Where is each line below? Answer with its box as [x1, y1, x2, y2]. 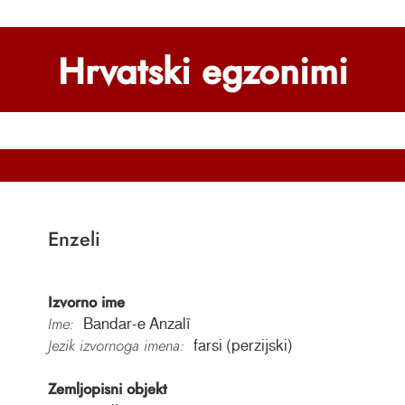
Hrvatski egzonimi [57, 45, 348, 98]
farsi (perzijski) [193, 337, 293, 354]
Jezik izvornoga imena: [47, 334, 184, 357]
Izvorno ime [47, 291, 125, 314]
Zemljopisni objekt [47, 378, 167, 400]
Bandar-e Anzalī [82, 316, 190, 333]
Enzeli [47, 225, 100, 254]
